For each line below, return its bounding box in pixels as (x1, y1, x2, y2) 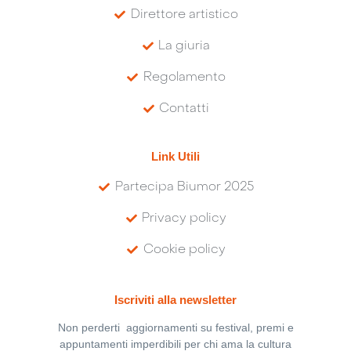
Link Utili (151, 149, 200, 163)
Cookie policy (143, 243, 226, 256)
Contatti (159, 103, 210, 116)
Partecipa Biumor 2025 (114, 180, 254, 194)
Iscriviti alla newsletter (114, 293, 237, 307)
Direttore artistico (130, 9, 238, 22)
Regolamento (143, 71, 226, 85)
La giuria (158, 40, 211, 53)
